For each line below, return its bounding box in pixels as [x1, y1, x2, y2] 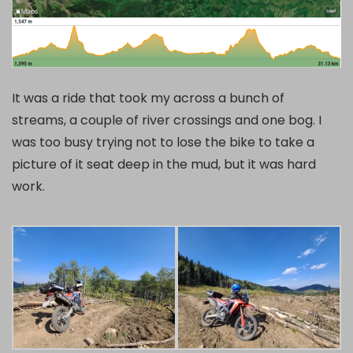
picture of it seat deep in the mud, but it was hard [12, 155, 316, 174]
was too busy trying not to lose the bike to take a [12, 133, 314, 152]
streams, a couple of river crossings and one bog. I [12, 111, 321, 130]
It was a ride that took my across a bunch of [12, 89, 284, 108]
